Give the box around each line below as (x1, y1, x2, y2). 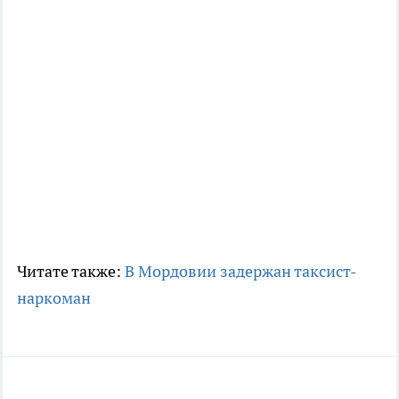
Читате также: (17, 260, 125, 281)
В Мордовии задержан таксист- (125, 260, 357, 281)
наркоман (17, 287, 91, 308)
